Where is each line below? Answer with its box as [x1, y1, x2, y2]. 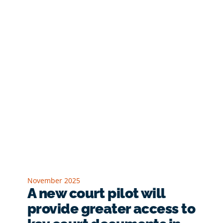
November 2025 [27, 175, 80, 185]
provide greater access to [27, 200, 195, 217]
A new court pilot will [27, 185, 165, 202]
